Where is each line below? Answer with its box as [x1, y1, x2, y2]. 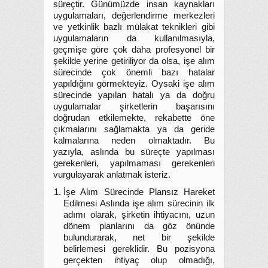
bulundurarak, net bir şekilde [63, 233, 215, 242]
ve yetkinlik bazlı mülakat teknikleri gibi [53, 22, 215, 32]
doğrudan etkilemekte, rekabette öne [53, 113, 215, 123]
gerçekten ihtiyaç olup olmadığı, [63, 255, 215, 265]
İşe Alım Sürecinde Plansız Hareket [63, 187, 215, 197]
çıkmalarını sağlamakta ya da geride [53, 124, 215, 134]
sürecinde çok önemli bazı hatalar [53, 68, 215, 77]
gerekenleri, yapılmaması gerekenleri [53, 159, 215, 168]
